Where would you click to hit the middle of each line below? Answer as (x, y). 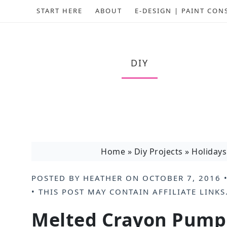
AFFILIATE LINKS (189, 192)
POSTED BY (57, 178)
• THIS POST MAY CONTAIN (92, 192)
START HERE (60, 11)
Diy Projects (158, 152)
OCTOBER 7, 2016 (182, 178)
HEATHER (103, 178)
